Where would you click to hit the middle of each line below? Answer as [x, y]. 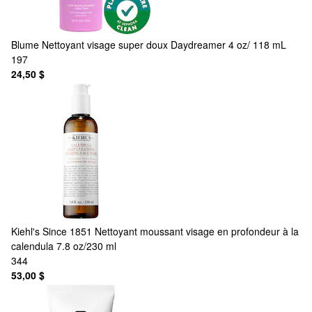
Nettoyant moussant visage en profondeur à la [197, 231]
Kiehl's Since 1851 [52, 231]
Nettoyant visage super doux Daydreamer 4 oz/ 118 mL [164, 44]
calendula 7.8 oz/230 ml [64, 245]
